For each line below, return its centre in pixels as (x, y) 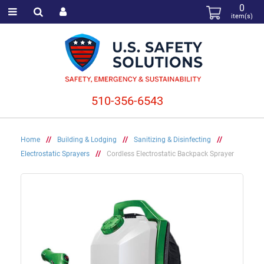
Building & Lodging (87, 140)
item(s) (242, 16)
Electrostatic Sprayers (55, 154)
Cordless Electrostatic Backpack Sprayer (170, 154)
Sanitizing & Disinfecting (172, 140)
